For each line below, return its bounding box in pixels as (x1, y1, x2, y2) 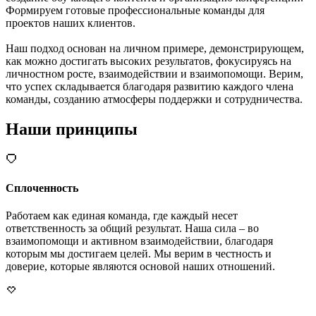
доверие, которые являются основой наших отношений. (6, 260, 275, 273)
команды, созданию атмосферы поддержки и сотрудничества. (6, 92, 303, 105)
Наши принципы (6, 119, 138, 138)
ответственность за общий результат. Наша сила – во (6, 222, 259, 235)
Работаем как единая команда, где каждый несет (6, 209, 238, 222)
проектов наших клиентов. (6, 16, 135, 29)
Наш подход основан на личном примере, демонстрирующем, (6, 42, 304, 54)
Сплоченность (6, 182, 78, 195)
